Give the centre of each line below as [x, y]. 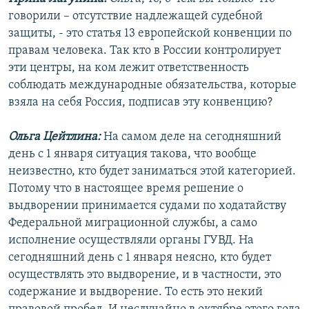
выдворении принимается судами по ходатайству [147, 206]
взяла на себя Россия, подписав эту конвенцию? [140, 103]
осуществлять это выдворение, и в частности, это [145, 275]
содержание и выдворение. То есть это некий [136, 292]
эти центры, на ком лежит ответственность [129, 68]
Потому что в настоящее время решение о [126, 189]
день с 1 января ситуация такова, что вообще [132, 154]
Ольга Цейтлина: [54, 137]
